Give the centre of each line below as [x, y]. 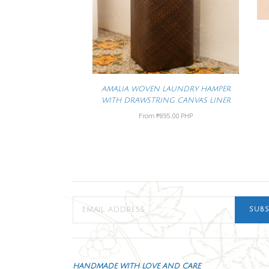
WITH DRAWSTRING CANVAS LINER [166, 101]
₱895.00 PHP [175, 115]
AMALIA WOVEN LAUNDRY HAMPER [166, 89]
